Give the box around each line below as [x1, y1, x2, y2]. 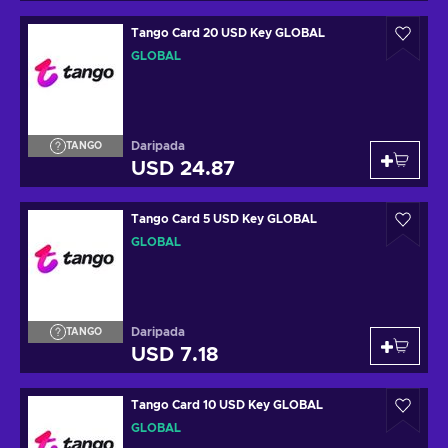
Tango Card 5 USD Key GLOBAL [131, 213, 317, 225]
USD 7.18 [131, 345, 218, 365]
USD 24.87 [131, 159, 235, 179]
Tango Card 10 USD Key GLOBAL [131, 399, 323, 411]
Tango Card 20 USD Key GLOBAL [131, 27, 325, 39]
